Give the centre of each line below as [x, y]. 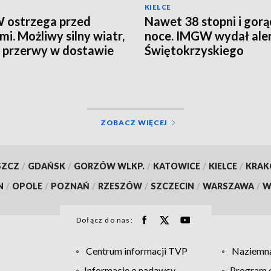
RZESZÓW [120, 186]
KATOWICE [176, 166]
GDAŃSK [46, 166]
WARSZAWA [228, 186]
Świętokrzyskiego [194, 50]
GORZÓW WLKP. [109, 166]
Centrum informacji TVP [136, 250]
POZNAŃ [70, 186]
